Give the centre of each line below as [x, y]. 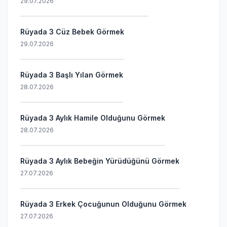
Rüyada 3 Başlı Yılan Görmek [72, 75]
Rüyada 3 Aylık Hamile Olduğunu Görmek [93, 118]
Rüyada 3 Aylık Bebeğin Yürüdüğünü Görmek [100, 161]
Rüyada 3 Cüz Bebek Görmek [72, 32]
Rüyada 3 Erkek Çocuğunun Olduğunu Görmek [103, 204]
